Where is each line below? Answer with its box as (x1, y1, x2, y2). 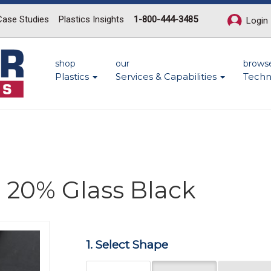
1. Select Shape (85, 238, 168, 252)
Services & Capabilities (116, 71, 219, 82)
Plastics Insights (59, 14, 124, 25)
